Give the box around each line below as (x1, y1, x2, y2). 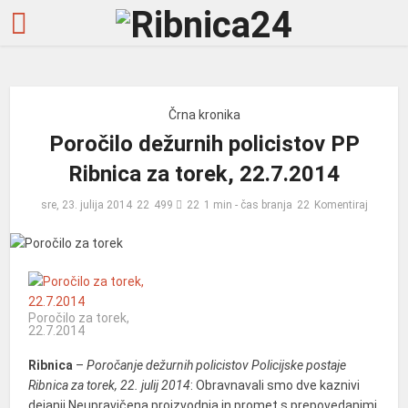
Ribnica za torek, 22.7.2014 (68, 161, 340, 187)
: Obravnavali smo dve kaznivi (190, 378, 361, 393)
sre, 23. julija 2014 (40, 199, 132, 211)
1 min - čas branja (203, 199, 292, 211)
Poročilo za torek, (28, 311, 130, 326)
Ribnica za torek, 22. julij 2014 (28, 378, 191, 393)
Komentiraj (313, 199, 368, 211)
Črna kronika (168, 107, 240, 122)
